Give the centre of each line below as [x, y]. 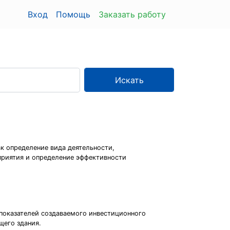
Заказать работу [132, 14]
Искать [129, 80]
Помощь [73, 14]
